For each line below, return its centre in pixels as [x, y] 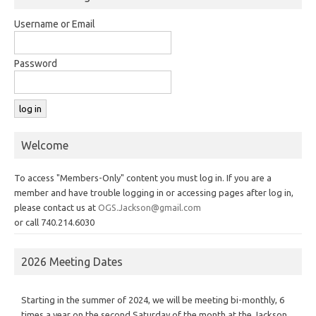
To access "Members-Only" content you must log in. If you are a [143, 177]
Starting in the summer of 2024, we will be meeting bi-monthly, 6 [153, 299]
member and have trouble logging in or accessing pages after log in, [154, 192]
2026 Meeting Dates [72, 261]
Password [36, 63]
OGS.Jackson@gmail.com [150, 207]
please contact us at [56, 207]
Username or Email [55, 24]
